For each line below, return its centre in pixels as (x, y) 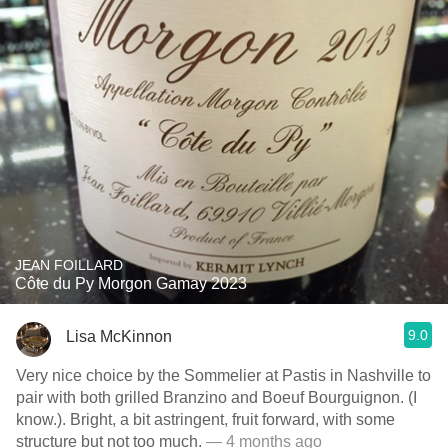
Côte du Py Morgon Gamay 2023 (131, 283)
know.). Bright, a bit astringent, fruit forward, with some (205, 419)
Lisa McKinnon (119, 336)
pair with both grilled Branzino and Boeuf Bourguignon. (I (139, 397)
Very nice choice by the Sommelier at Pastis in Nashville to (223, 375)
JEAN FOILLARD (69, 265)
